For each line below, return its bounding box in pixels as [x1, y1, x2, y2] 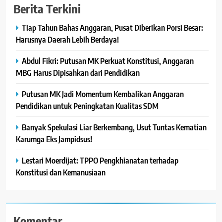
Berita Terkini [13, 1, 81, 16]
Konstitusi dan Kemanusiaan [16, 167, 106, 178]
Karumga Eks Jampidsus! [16, 134, 92, 145]
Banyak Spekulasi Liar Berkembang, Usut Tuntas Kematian [22, 122, 207, 133]
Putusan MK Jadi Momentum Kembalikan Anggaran [22, 89, 184, 100]
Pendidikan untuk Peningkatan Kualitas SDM [16, 101, 159, 111]
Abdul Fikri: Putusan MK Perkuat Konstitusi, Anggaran [22, 55, 194, 66]
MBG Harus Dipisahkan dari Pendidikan [16, 67, 140, 78]
